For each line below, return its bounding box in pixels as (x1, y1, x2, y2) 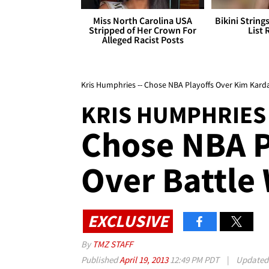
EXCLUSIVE (88, 210, 168, 232)
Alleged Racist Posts (101, 34, 184, 46)
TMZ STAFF (92, 238, 133, 250)
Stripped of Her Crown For (89, 24, 197, 37)
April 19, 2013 (119, 254, 170, 266)
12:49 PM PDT (170, 254, 219, 266)
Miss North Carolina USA (93, 14, 193, 27)
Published (81, 254, 119, 266)
